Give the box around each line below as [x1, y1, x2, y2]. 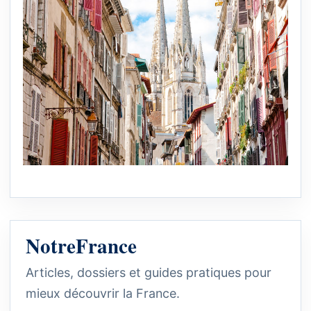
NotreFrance [26, 230, 137, 260]
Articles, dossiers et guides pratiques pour [26, 264, 271, 280]
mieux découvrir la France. [26, 285, 180, 301]
